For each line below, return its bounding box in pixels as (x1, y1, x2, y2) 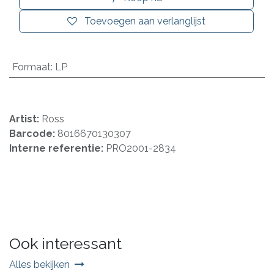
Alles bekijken (9, 258, 70, 270)
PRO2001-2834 (106, 142, 176, 154)
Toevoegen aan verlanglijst (84, 15, 206, 27)
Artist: (9, 113, 42, 125)
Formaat (12, 61, 51, 73)
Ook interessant (9, 234, 122, 253)
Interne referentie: (9, 142, 106, 154)
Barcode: (9, 127, 57, 139)
